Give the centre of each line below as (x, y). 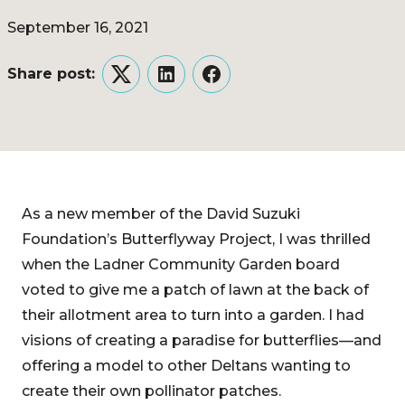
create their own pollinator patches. (151, 391)
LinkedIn (197, 85)
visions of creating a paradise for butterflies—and (202, 340)
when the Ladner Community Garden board (181, 264)
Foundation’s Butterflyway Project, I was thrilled (196, 239)
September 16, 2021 (78, 28)
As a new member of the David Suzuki (161, 214)
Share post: (51, 74)
